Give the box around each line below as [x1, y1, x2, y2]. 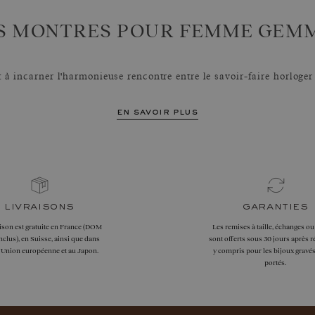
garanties [243, 201, 309, 212]
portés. [264, 258, 287, 266]
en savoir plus [117, 108, 198, 117]
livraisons [4, 201, 75, 212]
